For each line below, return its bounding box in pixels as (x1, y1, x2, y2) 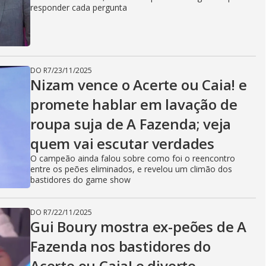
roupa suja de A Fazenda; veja (30, 114, 232, 134)
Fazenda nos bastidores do (30, 236, 211, 256)
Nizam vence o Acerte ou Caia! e (30, 75, 247, 94)
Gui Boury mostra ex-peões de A (30, 217, 246, 236)
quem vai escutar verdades (30, 134, 214, 153)
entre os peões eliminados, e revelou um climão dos (30, 163, 232, 175)
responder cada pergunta (30, 2, 127, 13)
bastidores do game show (30, 174, 131, 185)
